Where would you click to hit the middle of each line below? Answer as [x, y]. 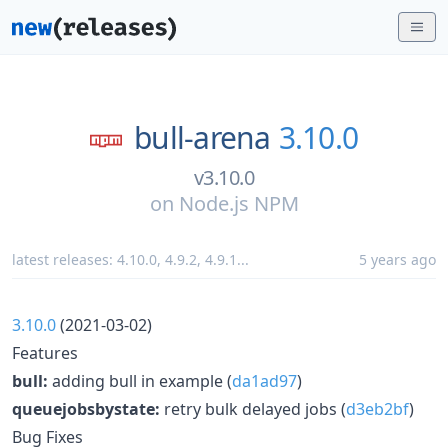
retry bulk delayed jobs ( [253, 408]
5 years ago [397, 259]
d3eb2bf [377, 408]
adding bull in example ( [140, 380]
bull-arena [202, 137]
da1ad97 [264, 380]
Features [45, 352]
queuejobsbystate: [86, 408]
